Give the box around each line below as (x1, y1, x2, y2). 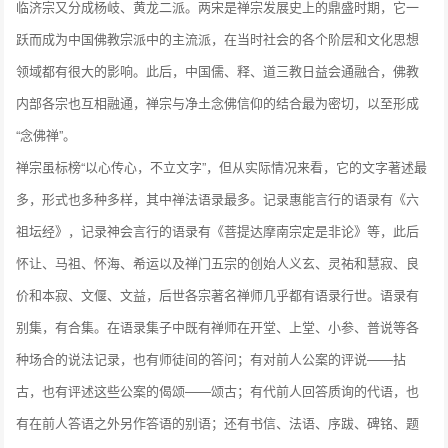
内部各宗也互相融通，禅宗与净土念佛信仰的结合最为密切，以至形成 (16, 93, 420, 113)
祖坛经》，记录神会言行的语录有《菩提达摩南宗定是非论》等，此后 (16, 221, 420, 241)
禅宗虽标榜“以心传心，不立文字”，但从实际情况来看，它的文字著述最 (16, 157, 428, 177)
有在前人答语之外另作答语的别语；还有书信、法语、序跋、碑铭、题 (16, 413, 420, 433)
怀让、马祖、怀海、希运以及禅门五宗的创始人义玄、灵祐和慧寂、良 (16, 253, 420, 273)
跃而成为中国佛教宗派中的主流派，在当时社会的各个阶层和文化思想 (16, 29, 420, 49)
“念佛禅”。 (16, 125, 77, 145)
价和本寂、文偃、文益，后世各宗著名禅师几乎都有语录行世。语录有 (16, 285, 420, 305)
